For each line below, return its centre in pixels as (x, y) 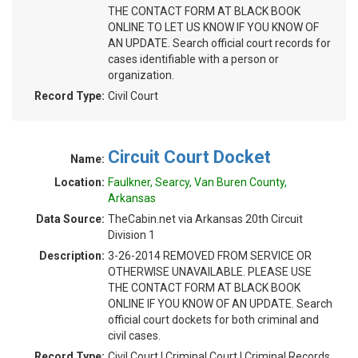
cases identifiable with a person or (193, 59)
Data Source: (70, 219)
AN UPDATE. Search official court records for (219, 43)
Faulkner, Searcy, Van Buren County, (197, 182)
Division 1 (131, 235)
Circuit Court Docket (189, 157)
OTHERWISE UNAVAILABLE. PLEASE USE (210, 272)
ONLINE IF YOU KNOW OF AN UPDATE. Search (220, 304)
